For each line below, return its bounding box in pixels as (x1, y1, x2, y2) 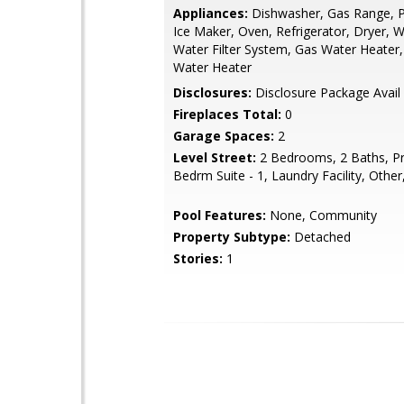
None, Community (266, 207, 377, 224)
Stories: (173, 250, 223, 267)
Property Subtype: (173, 228, 290, 245)
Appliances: (173, 5, 248, 22)
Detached (290, 228, 351, 245)
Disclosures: (173, 84, 252, 101)
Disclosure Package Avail (252, 84, 400, 101)
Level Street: (173, 149, 256, 166)
